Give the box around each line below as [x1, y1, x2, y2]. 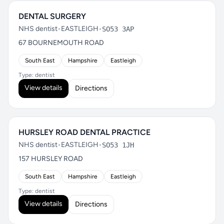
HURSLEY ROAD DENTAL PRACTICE [18, 127, 150, 137]
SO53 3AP [102, 25, 134, 33]
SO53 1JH [102, 141, 134, 149]
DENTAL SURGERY [18, 11, 86, 21]
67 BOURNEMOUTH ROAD [18, 38, 104, 47]
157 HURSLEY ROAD [18, 154, 83, 163]
